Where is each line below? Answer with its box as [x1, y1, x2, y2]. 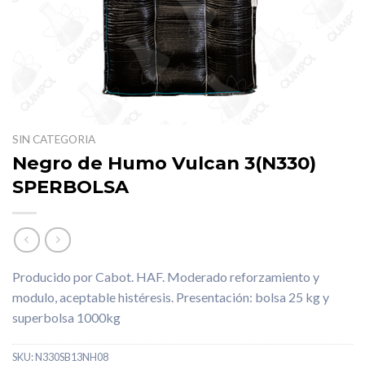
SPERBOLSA [12, 174, 129, 198]
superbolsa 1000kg [12, 309, 121, 325]
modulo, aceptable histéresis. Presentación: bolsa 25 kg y [12, 288, 329, 305]
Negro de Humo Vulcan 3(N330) [12, 151, 316, 174]
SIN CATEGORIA [12, 133, 95, 147]
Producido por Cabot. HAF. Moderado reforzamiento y [12, 268, 319, 284]
